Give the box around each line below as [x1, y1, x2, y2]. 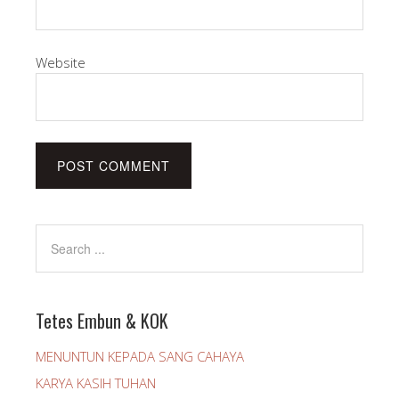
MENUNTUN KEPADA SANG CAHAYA [36, 347, 244, 365]
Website [36, 53, 85, 71]
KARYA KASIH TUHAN [36, 374, 156, 392]
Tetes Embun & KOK [36, 307, 168, 334]
